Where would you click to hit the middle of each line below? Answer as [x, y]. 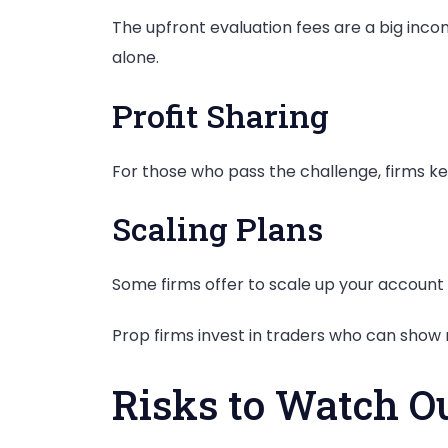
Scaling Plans [217, 228]
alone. [135, 58]
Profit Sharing [220, 115]
